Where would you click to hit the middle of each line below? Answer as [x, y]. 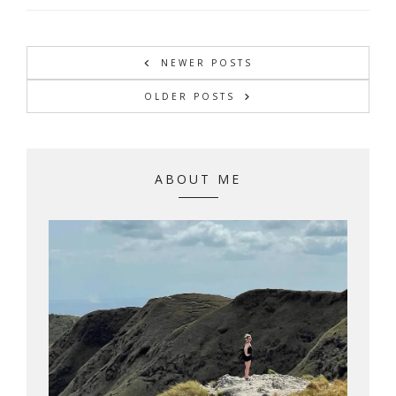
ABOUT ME [198, 179]
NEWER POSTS [206, 63]
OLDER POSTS [190, 97]
